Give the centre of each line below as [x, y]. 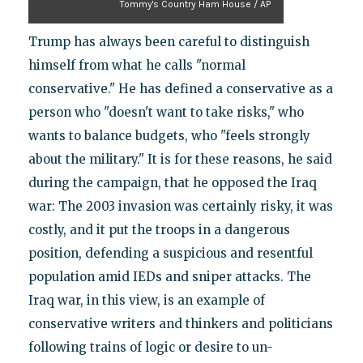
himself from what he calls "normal [137, 65]
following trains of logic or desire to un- [150, 347]
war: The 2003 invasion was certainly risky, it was [180, 206]
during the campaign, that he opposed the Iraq [172, 182]
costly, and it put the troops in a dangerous [159, 229]
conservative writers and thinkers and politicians [180, 323]
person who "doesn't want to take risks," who [166, 112]
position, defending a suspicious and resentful [170, 253]
